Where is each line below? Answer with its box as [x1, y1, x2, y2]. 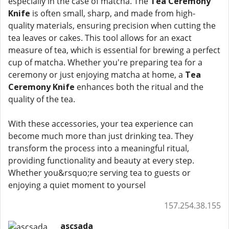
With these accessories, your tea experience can [8, 118, 193, 129]
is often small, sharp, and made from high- [30, 8, 195, 19]
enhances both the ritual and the [75, 81, 203, 93]
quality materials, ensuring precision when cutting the [8, 20, 216, 31]
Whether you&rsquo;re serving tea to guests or [8, 167, 191, 178]
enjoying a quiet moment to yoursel [8, 179, 146, 191]
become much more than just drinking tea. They [8, 130, 193, 142]
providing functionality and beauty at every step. [8, 155, 194, 166]
